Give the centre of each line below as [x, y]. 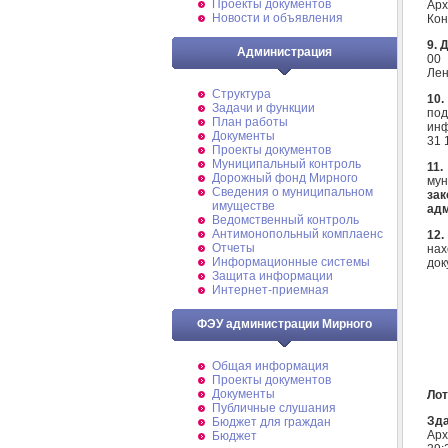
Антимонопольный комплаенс [297, 234]
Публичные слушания [274, 408]
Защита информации [272, 276]
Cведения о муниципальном [292, 192]
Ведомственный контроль [285, 220]
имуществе [243, 206]
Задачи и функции [263, 108]
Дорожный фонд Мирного [285, 178]
